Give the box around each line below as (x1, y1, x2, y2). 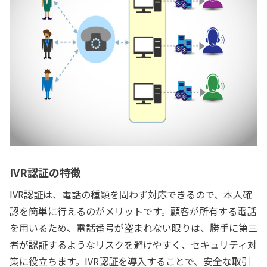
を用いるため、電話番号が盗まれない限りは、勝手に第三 (10, 221, 257, 235)
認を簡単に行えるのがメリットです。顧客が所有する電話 (10, 204, 256, 219)
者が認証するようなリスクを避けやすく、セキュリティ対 (10, 237, 257, 252)
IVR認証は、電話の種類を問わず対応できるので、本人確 (10, 187, 252, 202)
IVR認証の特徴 (10, 164, 81, 181)
